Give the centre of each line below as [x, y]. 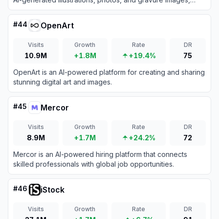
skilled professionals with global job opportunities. [94, 164]
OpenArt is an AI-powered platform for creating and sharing [109, 72]
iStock [53, 190]
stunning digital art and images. [63, 82]
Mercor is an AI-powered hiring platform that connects [100, 154]
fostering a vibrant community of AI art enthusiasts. [94, 10]
